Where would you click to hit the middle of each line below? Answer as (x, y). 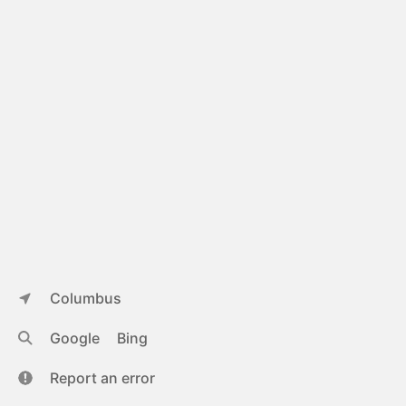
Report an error (102, 378)
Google (75, 338)
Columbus (86, 298)
